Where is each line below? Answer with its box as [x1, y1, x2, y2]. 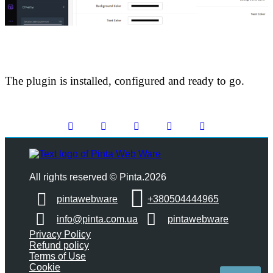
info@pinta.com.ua [57, 214, 138, 225]
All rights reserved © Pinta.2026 [29, 172, 166, 183]
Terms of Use [29, 251, 86, 262]
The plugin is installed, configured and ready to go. [5, 74, 244, 88]
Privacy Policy [29, 229, 91, 240]
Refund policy [29, 240, 89, 251]
